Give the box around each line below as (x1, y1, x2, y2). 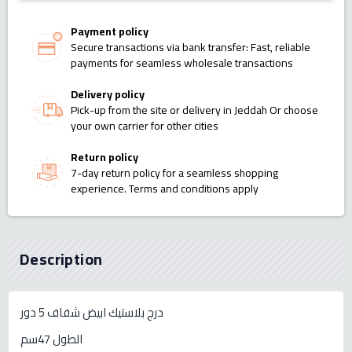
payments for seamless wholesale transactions (71, 53, 293, 74)
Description (20, 244, 103, 274)
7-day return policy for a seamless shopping (71, 163, 278, 184)
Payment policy (71, 21, 148, 42)
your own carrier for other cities (71, 115, 218, 137)
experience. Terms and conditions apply (71, 178, 258, 200)
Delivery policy (71, 84, 145, 105)
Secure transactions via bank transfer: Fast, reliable (71, 37, 310, 58)
